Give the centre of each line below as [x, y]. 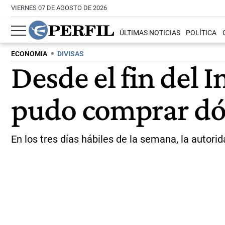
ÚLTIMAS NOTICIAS [150, 33]
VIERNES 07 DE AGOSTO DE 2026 [59, 8]
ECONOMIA [29, 54]
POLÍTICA [201, 33]
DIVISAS [71, 54]
